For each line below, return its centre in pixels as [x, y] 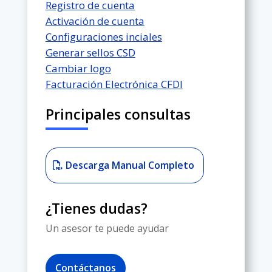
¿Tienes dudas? [96, 208]
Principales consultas [118, 114]
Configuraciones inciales [104, 36]
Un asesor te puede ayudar [107, 228]
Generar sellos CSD [90, 52]
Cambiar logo [78, 68]
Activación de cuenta [95, 21]
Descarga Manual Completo [130, 165]
